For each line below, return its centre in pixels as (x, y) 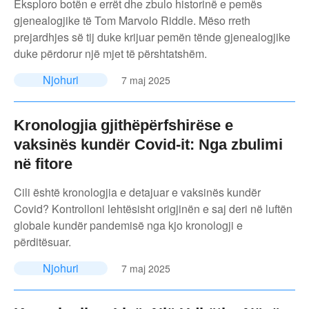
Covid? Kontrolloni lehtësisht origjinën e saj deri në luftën (153, 208)
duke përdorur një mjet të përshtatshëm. (110, 53)
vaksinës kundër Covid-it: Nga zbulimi (148, 144)
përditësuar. (42, 241)
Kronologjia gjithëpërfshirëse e (123, 125)
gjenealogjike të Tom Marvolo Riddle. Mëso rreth (132, 20)
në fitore (43, 163)
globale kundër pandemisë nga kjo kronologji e (128, 225)
